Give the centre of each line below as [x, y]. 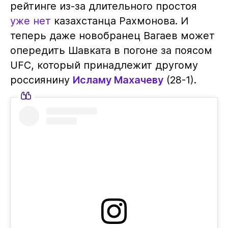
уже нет [30, 21]
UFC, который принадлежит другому [104, 65]
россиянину [41, 80]
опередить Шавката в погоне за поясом [111, 51]
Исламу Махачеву [118, 80]
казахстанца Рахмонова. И [119, 21]
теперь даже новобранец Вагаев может [112, 36]
